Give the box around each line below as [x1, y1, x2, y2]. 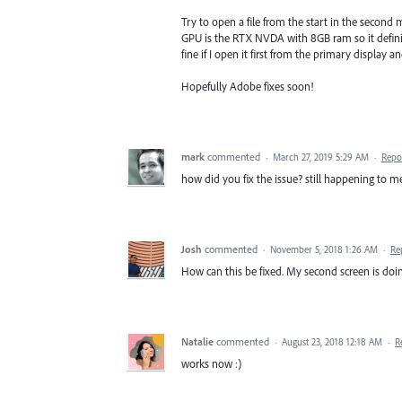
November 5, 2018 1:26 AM [270, 242, 378, 256]
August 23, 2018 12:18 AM [282, 335, 382, 348]
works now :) [181, 355, 241, 371]
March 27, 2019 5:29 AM [273, 150, 369, 163]
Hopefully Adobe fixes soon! [181, 78, 313, 93]
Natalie [181, 334, 214, 348]
